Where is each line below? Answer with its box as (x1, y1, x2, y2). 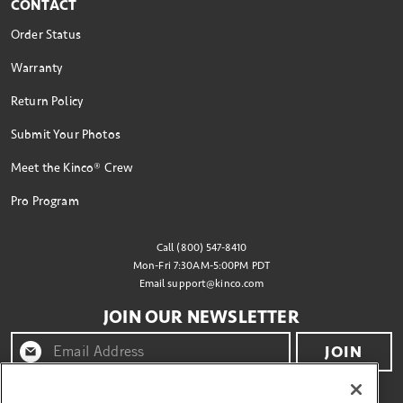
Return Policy (11, 94, 84, 110)
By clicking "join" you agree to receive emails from (82, 387, 321, 401)
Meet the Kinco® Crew (11, 160, 134, 176)
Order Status (11, 27, 81, 43)
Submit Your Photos (11, 127, 121, 143)
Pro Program (11, 193, 79, 210)
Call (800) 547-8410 (156, 241, 247, 255)
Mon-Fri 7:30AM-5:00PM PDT (133, 259, 270, 273)
